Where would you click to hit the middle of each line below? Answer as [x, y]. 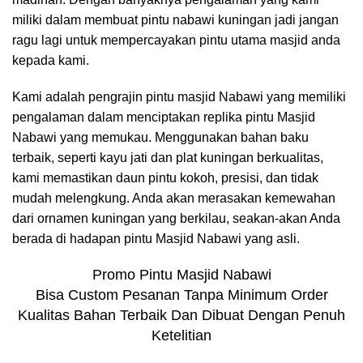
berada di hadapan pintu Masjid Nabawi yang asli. [156, 239]
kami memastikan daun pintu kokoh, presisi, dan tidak [165, 178]
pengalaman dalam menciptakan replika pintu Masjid [164, 117]
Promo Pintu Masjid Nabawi [181, 275]
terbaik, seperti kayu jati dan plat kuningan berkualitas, [168, 158]
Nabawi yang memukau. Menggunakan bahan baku [160, 138]
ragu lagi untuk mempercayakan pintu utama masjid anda [176, 41]
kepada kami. [51, 61]
